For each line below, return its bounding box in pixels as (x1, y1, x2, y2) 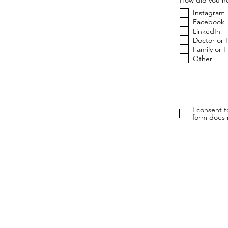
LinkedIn (193, 26, 220, 36)
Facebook (193, 17, 224, 26)
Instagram (193, 8, 225, 17)
